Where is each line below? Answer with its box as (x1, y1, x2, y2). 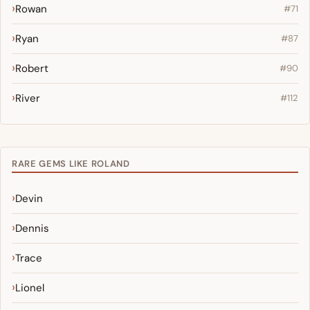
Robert (15, 61, 48, 75)
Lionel (15, 280, 44, 295)
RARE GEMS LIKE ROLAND (12, 157, 130, 170)
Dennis (15, 221, 49, 235)
